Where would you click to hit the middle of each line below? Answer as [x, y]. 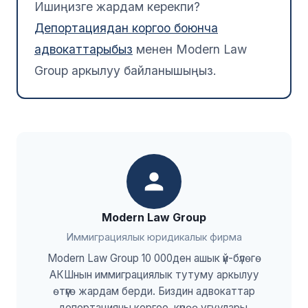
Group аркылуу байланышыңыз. [125, 70]
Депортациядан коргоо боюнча [126, 27]
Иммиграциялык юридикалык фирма [154, 236]
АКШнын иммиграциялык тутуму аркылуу [154, 274]
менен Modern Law [190, 49]
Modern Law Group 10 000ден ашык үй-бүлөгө [154, 258]
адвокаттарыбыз [84, 49]
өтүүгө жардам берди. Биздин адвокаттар [154, 291]
